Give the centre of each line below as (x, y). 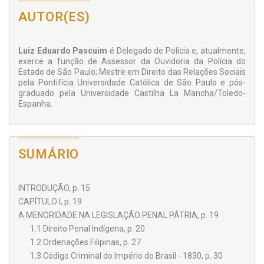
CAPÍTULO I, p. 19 (50, 202)
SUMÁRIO (49, 154)
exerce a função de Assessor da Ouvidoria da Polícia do (132, 61)
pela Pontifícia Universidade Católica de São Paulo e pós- (132, 82)
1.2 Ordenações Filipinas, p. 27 (85, 242)
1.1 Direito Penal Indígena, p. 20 (88, 229)
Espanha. (35, 104)
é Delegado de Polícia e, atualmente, (176, 51)
